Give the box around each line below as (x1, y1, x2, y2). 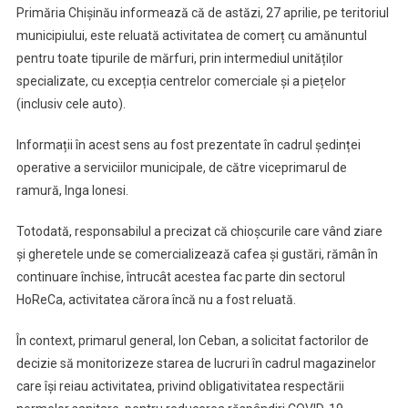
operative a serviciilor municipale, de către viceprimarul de (15, 160, 347, 175)
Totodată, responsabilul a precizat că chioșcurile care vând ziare (15, 224, 382, 239)
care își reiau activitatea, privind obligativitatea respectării (15, 379, 344, 393)
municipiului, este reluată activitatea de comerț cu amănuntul (15, 28, 367, 43)
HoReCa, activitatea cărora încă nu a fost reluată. (15, 292, 296, 307)
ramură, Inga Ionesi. (15, 183, 128, 198)
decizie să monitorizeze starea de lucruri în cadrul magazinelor (15, 356, 376, 371)
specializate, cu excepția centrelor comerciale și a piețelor (15, 74, 346, 88)
